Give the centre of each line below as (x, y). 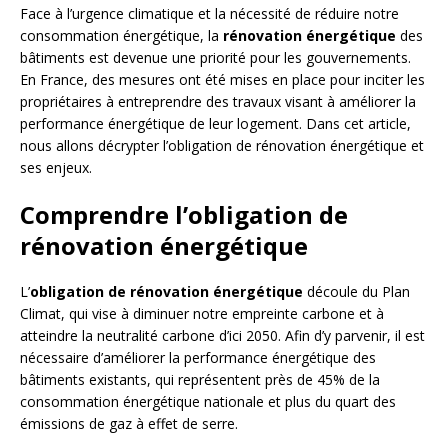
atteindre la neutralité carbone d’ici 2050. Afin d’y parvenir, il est (222, 336)
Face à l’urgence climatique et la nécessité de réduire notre (209, 14)
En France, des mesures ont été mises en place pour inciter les (222, 80)
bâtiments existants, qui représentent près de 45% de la (200, 380)
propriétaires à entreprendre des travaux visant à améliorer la (218, 102)
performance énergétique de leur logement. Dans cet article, (215, 124)
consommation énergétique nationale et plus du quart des (208, 402)
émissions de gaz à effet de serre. (129, 424)
